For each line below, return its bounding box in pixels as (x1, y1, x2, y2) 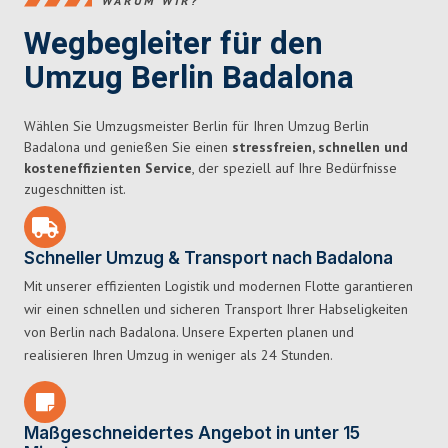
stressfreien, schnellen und (232, 138, 408, 157)
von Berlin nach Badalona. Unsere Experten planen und (24, 323, 354, 342)
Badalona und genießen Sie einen (24, 138, 232, 157)
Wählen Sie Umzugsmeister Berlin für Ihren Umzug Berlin (24, 117, 369, 136)
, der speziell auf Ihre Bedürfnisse (192, 159, 397, 178)
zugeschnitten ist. (24, 180, 126, 199)
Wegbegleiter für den (24, 22, 323, 68)
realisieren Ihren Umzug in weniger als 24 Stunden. (24, 346, 333, 365)
